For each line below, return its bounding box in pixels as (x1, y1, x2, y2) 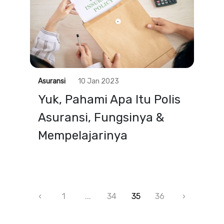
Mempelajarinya (38, 128, 127, 142)
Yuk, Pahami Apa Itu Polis (38, 92, 180, 106)
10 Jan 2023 (78, 77, 119, 85)
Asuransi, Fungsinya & (38, 110, 164, 124)
